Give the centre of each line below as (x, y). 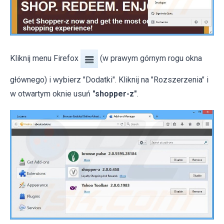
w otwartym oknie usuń (51, 94)
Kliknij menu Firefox (45, 58)
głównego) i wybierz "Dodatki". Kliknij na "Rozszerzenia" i (109, 80)
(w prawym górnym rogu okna (150, 58)
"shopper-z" (115, 94)
